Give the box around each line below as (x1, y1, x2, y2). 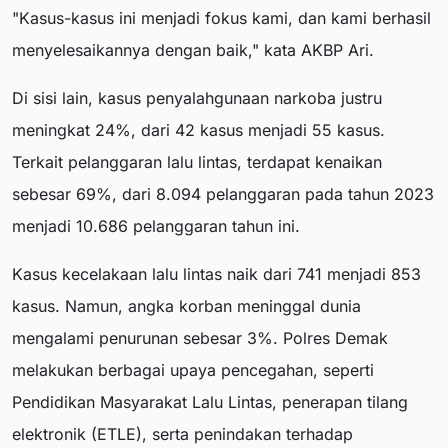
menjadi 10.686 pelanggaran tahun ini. (12, 215, 300, 236)
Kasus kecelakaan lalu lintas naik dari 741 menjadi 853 (12, 263, 421, 284)
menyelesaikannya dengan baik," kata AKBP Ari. (12, 39, 374, 60)
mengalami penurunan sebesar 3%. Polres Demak (12, 327, 388, 348)
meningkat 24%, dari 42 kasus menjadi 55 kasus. (12, 119, 385, 140)
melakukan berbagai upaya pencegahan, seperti (12, 359, 374, 380)
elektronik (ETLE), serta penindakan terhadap (12, 423, 353, 444)
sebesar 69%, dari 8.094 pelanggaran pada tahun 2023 (12, 183, 434, 204)
